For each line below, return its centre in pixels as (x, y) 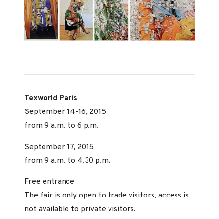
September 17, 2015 (59, 147)
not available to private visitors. (80, 209)
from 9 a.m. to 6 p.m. (62, 125)
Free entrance (49, 182)
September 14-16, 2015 (65, 112)
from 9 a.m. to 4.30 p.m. (67, 161)
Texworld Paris (51, 98)
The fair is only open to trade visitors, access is (107, 196)
